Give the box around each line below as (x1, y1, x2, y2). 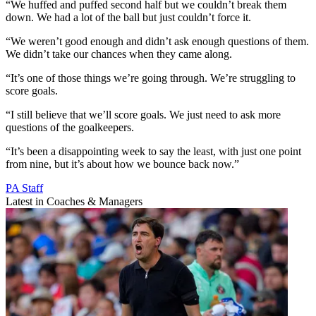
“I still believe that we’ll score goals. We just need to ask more (6, 108, 281, 121)
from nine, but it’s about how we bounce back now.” (6, 157, 239, 170)
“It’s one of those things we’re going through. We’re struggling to (6, 71, 296, 84)
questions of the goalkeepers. (6, 121, 134, 133)
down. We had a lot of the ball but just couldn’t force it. (6, 11, 251, 23)
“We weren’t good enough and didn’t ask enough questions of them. (6, 35, 309, 47)
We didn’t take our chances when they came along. (6, 47, 232, 60)
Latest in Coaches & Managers (6, 195, 142, 207)
